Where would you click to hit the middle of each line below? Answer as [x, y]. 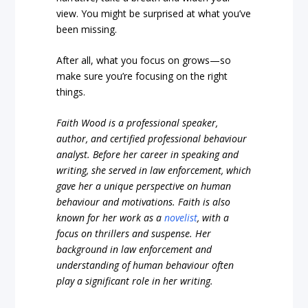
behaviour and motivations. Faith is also [144, 202]
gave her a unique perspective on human [144, 186]
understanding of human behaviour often [145, 265]
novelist [181, 218]
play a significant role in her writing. [135, 281]
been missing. [87, 29]
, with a [213, 218]
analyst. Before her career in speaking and [148, 155]
